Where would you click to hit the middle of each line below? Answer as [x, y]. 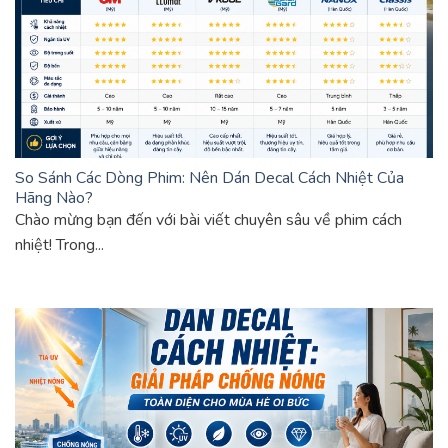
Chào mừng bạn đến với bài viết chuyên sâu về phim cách [208, 219]
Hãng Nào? [54, 197]
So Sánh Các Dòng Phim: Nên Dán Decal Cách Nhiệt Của [209, 177]
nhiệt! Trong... [59, 244]
